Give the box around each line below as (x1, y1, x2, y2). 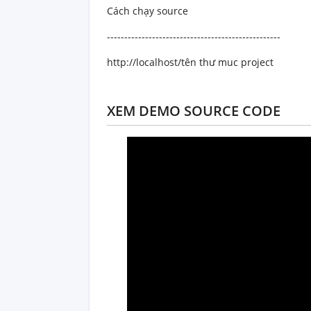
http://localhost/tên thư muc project (107, 56, 274, 69)
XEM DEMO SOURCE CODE (107, 101, 280, 121)
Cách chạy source (107, 4, 191, 18)
